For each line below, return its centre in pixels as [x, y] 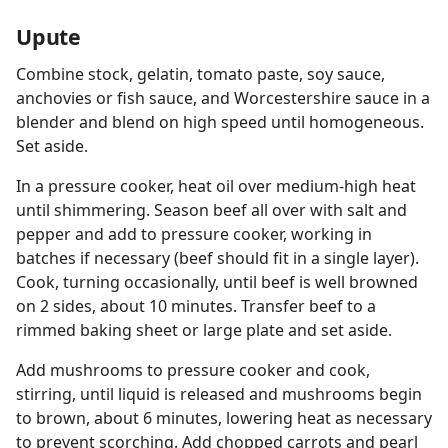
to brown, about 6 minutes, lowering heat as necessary [224, 418]
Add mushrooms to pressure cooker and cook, [193, 370]
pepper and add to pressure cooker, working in [194, 234]
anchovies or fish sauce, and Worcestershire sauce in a [223, 98]
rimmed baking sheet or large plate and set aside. [204, 330]
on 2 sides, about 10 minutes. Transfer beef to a [196, 306]
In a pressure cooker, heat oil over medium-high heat [216, 186]
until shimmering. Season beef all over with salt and [211, 210]
